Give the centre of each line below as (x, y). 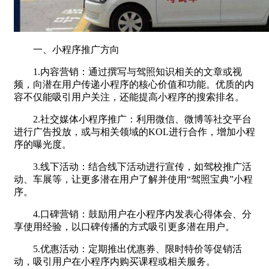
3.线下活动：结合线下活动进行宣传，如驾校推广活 (133, 166)
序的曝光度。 (43, 144)
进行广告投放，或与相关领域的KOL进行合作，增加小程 (134, 131)
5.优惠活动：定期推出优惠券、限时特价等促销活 (128, 249)
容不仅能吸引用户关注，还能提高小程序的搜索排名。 (129, 97)
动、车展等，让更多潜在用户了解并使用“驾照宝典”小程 (133, 179)
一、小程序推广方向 (67, 49)
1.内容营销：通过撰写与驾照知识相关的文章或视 (128, 71)
